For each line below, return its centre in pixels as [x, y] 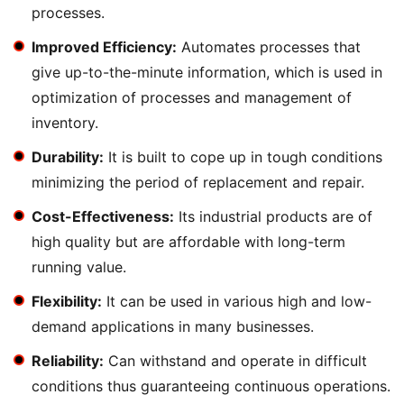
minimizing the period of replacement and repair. [198, 182]
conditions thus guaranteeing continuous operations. [211, 386]
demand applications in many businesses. [173, 326]
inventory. [65, 123]
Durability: [68, 157]
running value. [79, 267]
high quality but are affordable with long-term [188, 242]
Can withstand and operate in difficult [235, 361]
